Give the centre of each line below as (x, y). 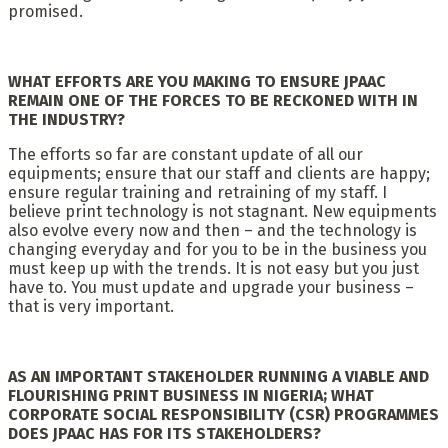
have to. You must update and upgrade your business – (211, 287)
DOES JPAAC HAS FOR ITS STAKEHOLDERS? (164, 433)
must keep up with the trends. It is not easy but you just (213, 268)
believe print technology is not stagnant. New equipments (222, 211)
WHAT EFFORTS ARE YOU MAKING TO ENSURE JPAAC (197, 81)
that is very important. (91, 306)
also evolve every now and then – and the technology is (212, 230)
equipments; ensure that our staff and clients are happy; (219, 173)
